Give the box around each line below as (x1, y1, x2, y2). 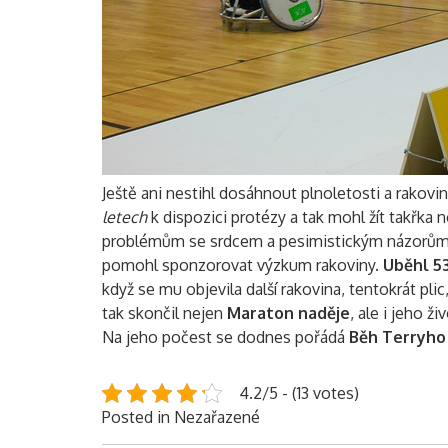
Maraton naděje (227, 302, 350, 323)
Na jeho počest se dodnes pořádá (102, 326, 349, 347)
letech (102, 206, 147, 227)
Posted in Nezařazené (102, 406, 260, 427)
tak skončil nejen (102, 302, 227, 323)
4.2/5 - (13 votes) (239, 382, 359, 403)
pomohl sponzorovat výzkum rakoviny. (102, 254, 383, 275)
